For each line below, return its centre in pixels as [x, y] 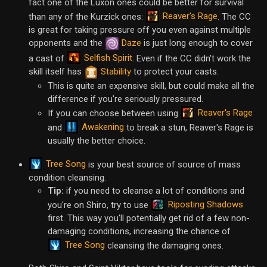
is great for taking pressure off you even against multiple [140, 30]
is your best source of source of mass [163, 164]
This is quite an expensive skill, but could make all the [151, 86]
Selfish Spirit [108, 58]
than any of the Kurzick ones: [87, 16]
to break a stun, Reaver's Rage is [189, 127]
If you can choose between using [114, 113]
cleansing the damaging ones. [164, 245]
